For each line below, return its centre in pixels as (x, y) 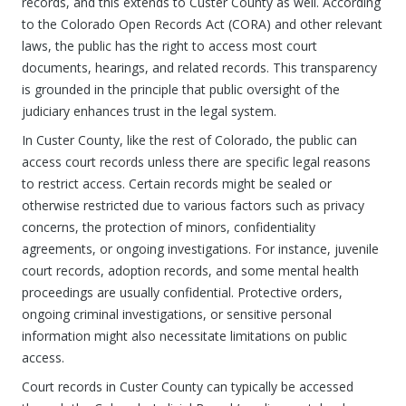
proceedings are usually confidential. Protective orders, (182, 292)
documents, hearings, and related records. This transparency (199, 68)
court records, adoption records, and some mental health (190, 271)
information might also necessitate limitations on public (184, 336)
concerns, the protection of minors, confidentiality (169, 227)
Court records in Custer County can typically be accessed (188, 387)
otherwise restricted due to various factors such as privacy (193, 205)
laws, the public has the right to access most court (169, 46)
